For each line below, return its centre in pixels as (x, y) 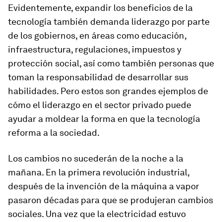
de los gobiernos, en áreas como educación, (97, 35)
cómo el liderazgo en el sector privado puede (100, 105)
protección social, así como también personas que (111, 63)
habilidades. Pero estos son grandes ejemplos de (108, 91)
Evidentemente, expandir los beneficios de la (100, 8)
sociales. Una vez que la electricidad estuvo (97, 214)
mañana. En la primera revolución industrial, (99, 172)
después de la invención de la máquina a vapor (104, 186)
